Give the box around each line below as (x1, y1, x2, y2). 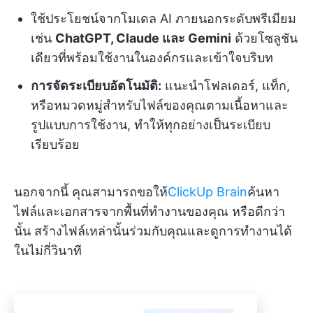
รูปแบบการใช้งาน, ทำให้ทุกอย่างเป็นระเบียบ (31, 117, 270, 133)
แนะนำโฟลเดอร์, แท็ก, (161, 78, 290, 94)
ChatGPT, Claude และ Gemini (55, 31, 231, 46)
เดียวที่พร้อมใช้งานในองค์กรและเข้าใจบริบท (31, 50, 273, 66)
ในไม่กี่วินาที (14, 243, 82, 259)
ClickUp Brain (168, 184, 247, 200)
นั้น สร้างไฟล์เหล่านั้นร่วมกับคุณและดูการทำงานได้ (14, 224, 292, 239)
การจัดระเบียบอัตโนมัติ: (31, 78, 161, 94)
